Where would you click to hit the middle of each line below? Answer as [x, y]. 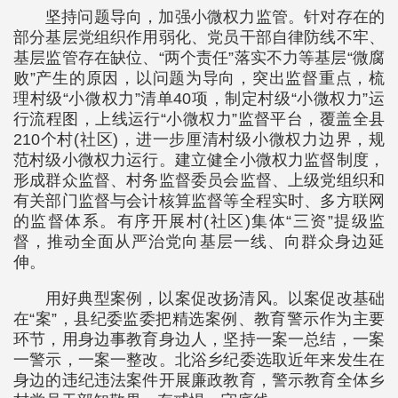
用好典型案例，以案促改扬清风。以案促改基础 [215, 298]
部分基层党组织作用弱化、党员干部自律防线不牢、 [199, 37]
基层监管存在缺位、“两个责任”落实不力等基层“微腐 [199, 58]
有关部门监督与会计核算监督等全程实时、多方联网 [199, 201]
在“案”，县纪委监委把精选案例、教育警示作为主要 [199, 319]
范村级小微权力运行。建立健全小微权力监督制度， [199, 160]
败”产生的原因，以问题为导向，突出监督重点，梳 [199, 78]
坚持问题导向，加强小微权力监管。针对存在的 [215, 17]
